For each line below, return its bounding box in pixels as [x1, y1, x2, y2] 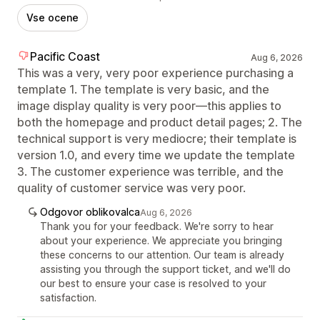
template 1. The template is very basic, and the [17, 81, 269, 96]
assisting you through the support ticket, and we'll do [40, 262, 291, 275]
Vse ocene [26, 11, 79, 24]
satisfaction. [40, 291, 96, 304]
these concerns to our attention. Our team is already [40, 248, 284, 261]
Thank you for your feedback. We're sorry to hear [40, 219, 274, 232]
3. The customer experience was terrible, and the [17, 164, 284, 179]
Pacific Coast [30, 49, 100, 64]
